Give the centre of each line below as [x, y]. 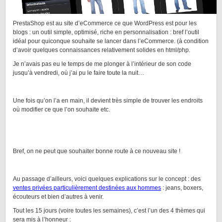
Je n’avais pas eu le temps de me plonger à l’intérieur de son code [102, 64]
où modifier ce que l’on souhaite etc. [61, 110]
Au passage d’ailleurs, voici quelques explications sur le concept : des [107, 179]
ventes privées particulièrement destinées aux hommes [87, 188]
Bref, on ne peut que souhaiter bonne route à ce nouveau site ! [97, 151]
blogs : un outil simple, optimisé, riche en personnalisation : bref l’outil [106, 32]
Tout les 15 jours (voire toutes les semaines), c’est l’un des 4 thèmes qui [109, 211]
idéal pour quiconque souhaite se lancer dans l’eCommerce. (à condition [111, 41]
